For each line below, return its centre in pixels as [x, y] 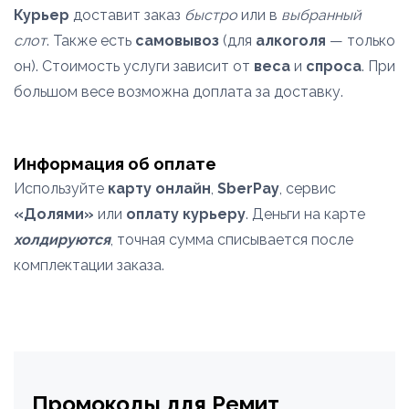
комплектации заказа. [89, 265]
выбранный [321, 15]
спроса [334, 66]
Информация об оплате [115, 163]
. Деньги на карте [305, 214]
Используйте [61, 189]
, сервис [308, 189]
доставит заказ [127, 15]
